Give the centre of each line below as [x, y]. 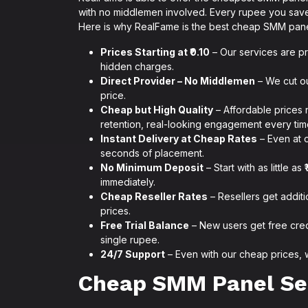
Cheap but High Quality [157, 110]
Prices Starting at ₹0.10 [155, 52]
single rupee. [130, 240]
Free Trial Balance [145, 225]
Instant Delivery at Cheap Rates [179, 139]
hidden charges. [137, 66]
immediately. [128, 182]
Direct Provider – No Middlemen [178, 81]
